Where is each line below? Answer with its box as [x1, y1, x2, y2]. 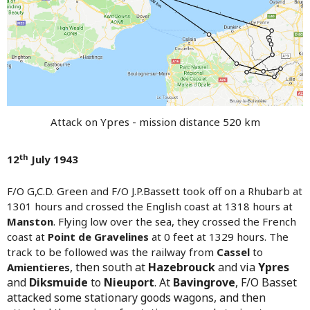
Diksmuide [29, 275, 88, 291]
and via [215, 259, 258, 275]
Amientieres [7, 260, 70, 275]
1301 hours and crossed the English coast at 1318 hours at [7, 199, 293, 214]
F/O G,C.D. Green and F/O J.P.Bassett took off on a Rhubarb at [7, 184, 302, 199]
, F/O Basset [235, 275, 297, 291]
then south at [73, 259, 148, 275]
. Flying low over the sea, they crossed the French [53, 215, 296, 229]
